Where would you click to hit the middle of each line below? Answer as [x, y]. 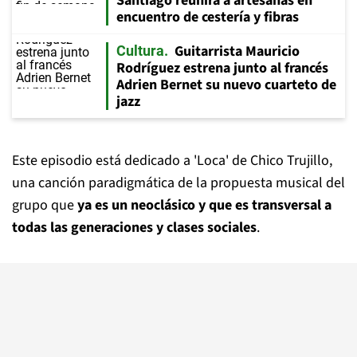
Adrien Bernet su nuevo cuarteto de [226, 85]
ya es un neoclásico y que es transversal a [204, 205]
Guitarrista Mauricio [237, 51]
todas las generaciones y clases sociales [134, 228]
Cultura [140, 51]
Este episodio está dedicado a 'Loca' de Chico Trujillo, [172, 161]
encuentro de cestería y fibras [208, 17]
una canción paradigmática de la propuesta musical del [178, 183]
